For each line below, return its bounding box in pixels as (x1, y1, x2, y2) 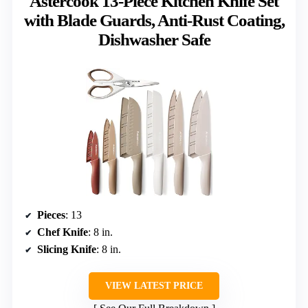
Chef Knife (37, 225, 88, 238)
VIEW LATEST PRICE (105, 280, 203, 291)
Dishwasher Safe (98, 30, 210, 49)
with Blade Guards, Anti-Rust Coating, (23, 11, 285, 30)
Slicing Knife (37, 243, 96, 255)
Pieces (37, 208, 65, 221)
